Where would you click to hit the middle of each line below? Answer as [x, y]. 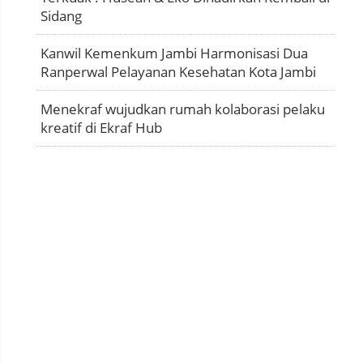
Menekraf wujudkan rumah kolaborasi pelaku [183, 109]
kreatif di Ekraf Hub [101, 127]
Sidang [61, 15]
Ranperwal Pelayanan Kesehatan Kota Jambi [178, 71]
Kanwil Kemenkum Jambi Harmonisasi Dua [174, 53]
